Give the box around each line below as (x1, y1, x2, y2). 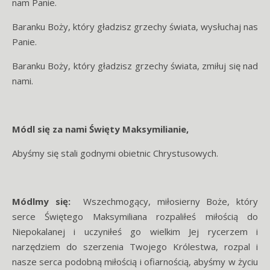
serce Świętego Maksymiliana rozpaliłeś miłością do (12, 210, 258, 222)
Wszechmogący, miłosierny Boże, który (70, 195, 259, 207)
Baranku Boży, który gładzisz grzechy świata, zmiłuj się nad (12, 60, 258, 72)
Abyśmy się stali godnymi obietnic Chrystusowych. (12, 147, 218, 159)
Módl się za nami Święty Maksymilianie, (12, 123, 189, 135)
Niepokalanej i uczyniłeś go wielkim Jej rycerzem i (12, 225, 258, 237)
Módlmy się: (12, 195, 71, 207)
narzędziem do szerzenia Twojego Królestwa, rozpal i (12, 240, 258, 253)
